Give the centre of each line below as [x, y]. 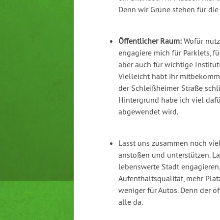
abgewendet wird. [148, 112]
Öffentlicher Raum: [150, 41]
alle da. [131, 202]
